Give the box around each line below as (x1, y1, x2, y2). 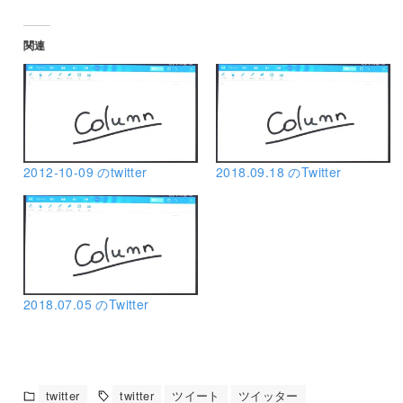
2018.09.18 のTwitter (215, 163, 342, 182)
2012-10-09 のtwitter (22, 163, 148, 182)
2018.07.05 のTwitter (22, 295, 149, 314)
